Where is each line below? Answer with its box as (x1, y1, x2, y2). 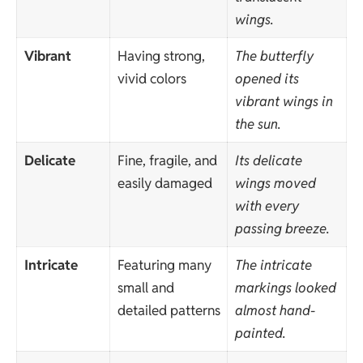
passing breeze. (234, 220, 330, 238)
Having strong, (117, 47, 205, 66)
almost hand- (234, 301, 315, 320)
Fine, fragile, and (117, 152, 217, 170)
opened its (234, 70, 299, 88)
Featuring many (117, 256, 211, 275)
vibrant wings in (234, 92, 333, 111)
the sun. (234, 115, 281, 134)
